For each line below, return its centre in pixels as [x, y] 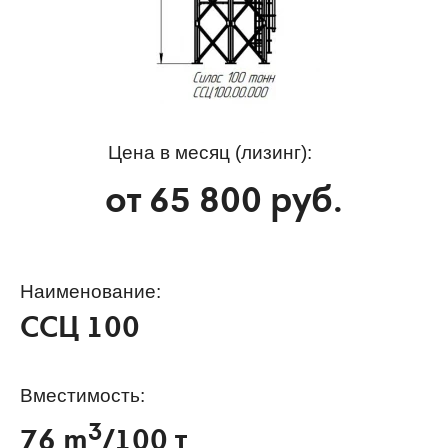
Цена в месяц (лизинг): [209, 152]
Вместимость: [82, 395]
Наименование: [90, 291]
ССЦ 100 [80, 330]
